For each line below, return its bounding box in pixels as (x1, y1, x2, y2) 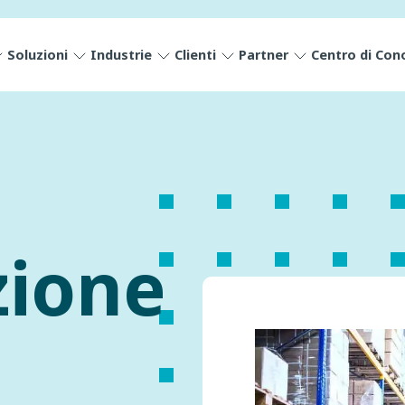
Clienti (174, 46, 216, 63)
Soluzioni (7, 46, 68, 63)
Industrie (90, 46, 152, 63)
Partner (239, 46, 288, 63)
